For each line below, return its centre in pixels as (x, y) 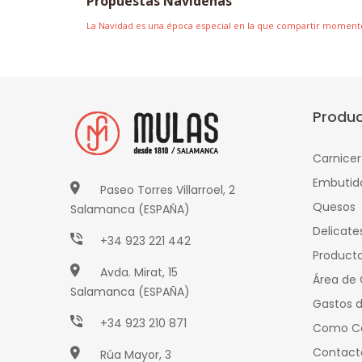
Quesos (334, 207)
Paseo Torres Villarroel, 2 (168, 190)
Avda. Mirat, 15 (139, 273)
